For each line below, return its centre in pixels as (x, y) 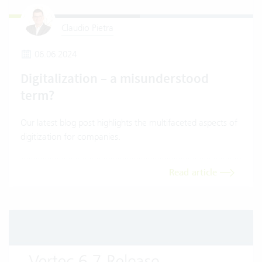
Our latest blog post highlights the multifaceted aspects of (129, 122)
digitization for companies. (70, 136)
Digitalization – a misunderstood (115, 78)
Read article (195, 172)
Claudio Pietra (87, 27)
